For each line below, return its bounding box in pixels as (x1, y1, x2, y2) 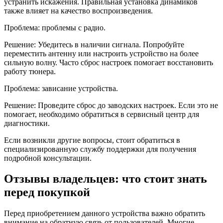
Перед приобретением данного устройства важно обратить (4, 209, 205, 218)
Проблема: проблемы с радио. (4, 23, 106, 32)
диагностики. (4, 118, 50, 127)
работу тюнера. (4, 67, 56, 76)
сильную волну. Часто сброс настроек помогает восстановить (4, 58, 213, 67)
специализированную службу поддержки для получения (4, 144, 196, 153)
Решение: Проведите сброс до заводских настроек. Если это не (4, 101, 218, 110)
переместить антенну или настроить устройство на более (4, 49, 199, 58)
